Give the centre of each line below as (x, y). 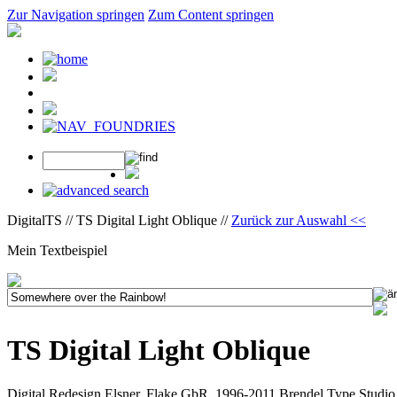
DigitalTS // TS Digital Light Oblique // (119, 220)
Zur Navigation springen (76, 15)
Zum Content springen (211, 15)
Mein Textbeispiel (57, 250)
